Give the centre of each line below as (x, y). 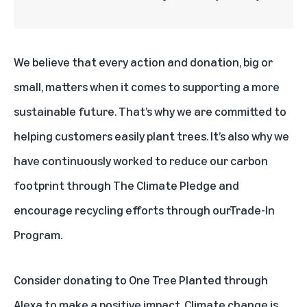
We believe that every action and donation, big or (143, 62)
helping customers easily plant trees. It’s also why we (151, 136)
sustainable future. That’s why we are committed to (150, 111)
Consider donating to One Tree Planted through (141, 280)
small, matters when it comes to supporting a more (147, 87)
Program (37, 235)
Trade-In (252, 210)
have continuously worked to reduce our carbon (141, 161)
